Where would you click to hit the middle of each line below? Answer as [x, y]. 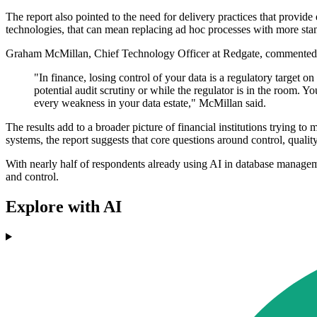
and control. [32, 177]
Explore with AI [64, 206]
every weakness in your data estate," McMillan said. [150, 103]
